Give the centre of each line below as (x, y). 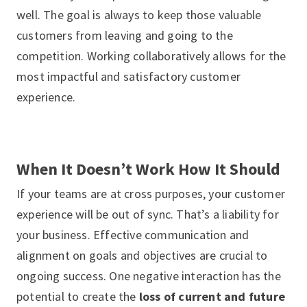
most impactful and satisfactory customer (129, 76)
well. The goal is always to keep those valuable (139, 15)
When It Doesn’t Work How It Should (148, 169)
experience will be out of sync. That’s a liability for (148, 214)
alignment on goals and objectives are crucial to (142, 255)
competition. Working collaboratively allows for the (151, 56)
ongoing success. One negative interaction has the (149, 276)
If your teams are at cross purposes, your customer (151, 194)
